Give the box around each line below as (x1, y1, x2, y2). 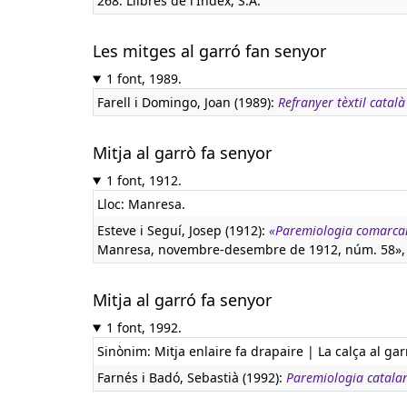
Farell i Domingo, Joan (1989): (97, 94, 278, 111)
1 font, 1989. (105, 70, 182, 87)
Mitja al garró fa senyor (93, 289, 272, 311)
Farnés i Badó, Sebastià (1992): (97, 369, 286, 386)
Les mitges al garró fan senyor (93, 40, 326, 62)
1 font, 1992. (105, 319, 182, 336)
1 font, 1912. (105, 172, 182, 189)
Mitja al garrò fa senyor (93, 142, 272, 164)
